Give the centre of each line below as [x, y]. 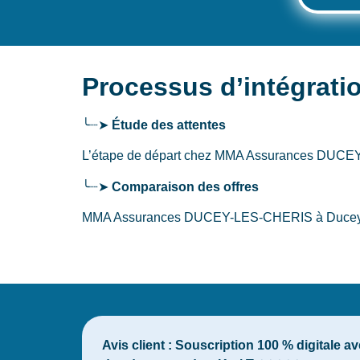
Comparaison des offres [185, 186]
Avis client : [137, 345]
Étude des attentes [169, 125]
